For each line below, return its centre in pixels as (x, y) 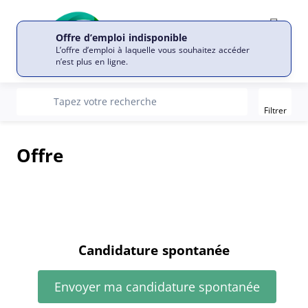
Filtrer (275, 110)
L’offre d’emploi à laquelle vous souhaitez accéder (153, 49)
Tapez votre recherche (105, 101)
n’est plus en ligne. (92, 61)
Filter (288, 97)
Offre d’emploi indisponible (121, 37)
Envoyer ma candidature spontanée (157, 287)
